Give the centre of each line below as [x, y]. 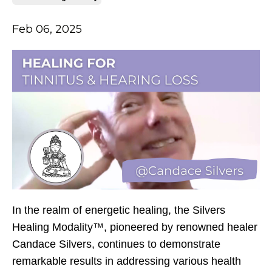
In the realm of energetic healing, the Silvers [119, 210]
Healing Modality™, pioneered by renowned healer [135, 227]
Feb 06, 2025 [47, 29]
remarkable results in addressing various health [127, 261]
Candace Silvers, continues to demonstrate [116, 244]
